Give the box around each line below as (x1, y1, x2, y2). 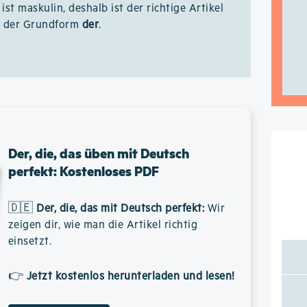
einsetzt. (8, 235, 52, 248)
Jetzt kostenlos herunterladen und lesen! (26, 270, 235, 283)
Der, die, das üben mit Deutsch (8, 144, 189, 162)
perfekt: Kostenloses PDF (8, 162, 159, 180)
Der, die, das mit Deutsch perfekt (36, 202, 202, 215)
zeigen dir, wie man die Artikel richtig (8, 219, 198, 232)
